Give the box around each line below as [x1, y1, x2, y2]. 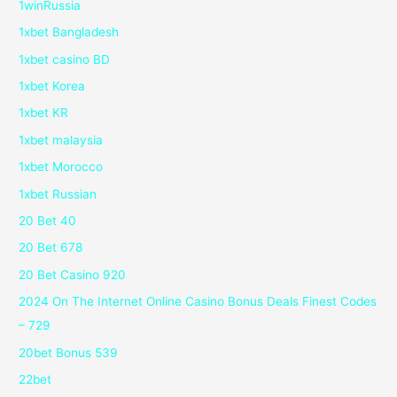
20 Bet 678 [19, 240, 83, 255]
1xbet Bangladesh [19, 25, 120, 40]
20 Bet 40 [19, 214, 77, 229]
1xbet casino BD [19, 51, 111, 66]
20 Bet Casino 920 [19, 267, 127, 282]
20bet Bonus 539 [19, 345, 119, 360]
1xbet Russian [19, 186, 97, 201]
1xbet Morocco [19, 160, 104, 175]
